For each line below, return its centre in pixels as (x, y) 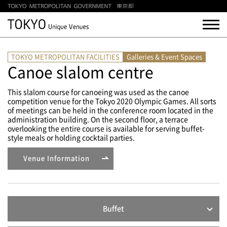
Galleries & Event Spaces (164, 57)
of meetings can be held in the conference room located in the (110, 110)
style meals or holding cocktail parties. (71, 138)
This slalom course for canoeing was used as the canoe (98, 92)
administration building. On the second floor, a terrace (98, 120)
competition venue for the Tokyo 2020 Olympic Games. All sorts (112, 101)
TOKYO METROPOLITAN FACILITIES (65, 57)
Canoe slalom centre (81, 72)
